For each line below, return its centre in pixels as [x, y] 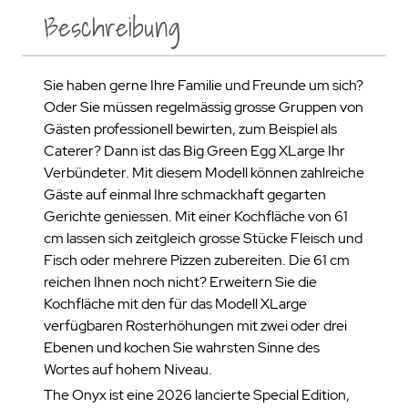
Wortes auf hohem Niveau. [128, 369]
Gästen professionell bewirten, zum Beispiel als [190, 129]
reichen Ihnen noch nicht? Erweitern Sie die [180, 282]
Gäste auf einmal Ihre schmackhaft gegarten [185, 194]
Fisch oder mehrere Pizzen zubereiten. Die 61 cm [197, 260]
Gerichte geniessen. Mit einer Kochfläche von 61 [196, 216]
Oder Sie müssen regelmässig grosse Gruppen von [204, 107]
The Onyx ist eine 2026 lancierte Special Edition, [197, 395]
